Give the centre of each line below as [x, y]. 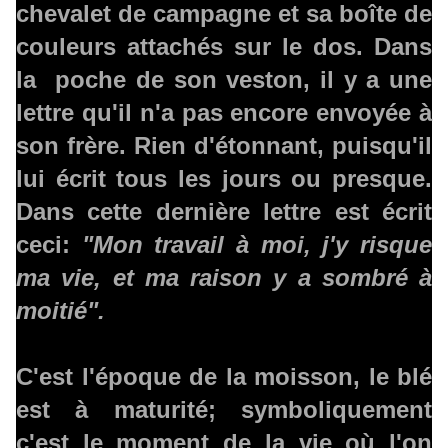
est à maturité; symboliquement [224, 410]
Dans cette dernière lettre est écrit [224, 212]
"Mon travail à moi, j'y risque [257, 245]
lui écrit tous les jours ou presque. [224, 179]
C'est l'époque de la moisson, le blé [224, 377]
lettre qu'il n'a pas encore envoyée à [224, 113]
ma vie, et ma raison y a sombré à [224, 278]
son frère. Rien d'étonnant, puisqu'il [224, 146]
